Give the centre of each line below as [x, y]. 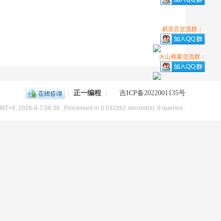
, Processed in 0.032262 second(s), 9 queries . [123, 108]
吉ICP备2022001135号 [152, 93]
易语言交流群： [182, 29]
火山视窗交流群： [182, 57]
